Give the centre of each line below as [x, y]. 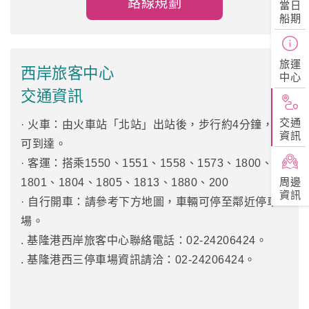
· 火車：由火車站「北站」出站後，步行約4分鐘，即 [153, 124]
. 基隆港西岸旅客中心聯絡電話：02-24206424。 [144, 240]
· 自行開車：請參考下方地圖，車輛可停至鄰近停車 [149, 201]
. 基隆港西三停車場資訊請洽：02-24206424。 [138, 259]
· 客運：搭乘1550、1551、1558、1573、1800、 [147, 163]
